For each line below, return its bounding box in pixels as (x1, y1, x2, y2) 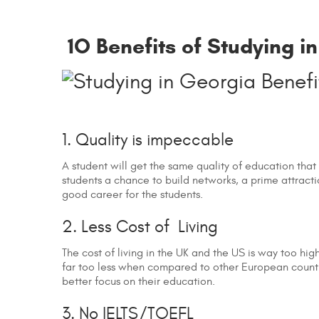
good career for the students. (62, 188, 203, 202)
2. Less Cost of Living (62, 217, 218, 238)
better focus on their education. (62, 275, 215, 288)
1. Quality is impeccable (62, 130, 234, 151)
